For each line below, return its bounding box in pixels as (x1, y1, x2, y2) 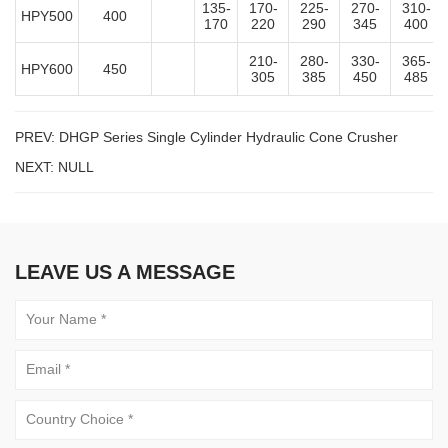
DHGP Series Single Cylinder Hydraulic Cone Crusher (59, 128, 398, 145)
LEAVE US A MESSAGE (15, 260, 235, 283)
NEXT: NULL (15, 158, 94, 175)
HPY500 (21, 7, 73, 24)
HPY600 (21, 60, 73, 77)
